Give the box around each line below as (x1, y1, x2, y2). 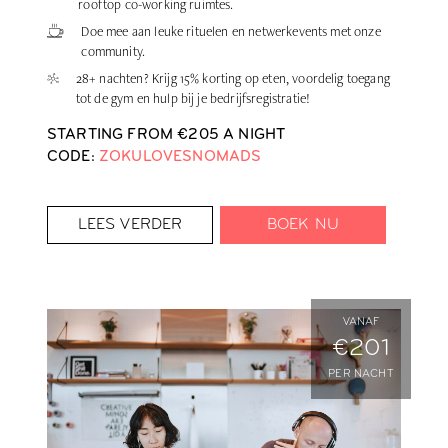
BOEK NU (266, 217, 340, 234)
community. (81, 42, 146, 61)
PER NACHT (328, 369, 394, 381)
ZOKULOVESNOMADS (98, 150, 262, 166)
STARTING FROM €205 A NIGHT (47, 128, 286, 144)
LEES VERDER (77, 217, 183, 234)
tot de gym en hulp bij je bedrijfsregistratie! (75, 89, 311, 108)
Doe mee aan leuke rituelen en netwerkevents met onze (81, 22, 381, 41)
